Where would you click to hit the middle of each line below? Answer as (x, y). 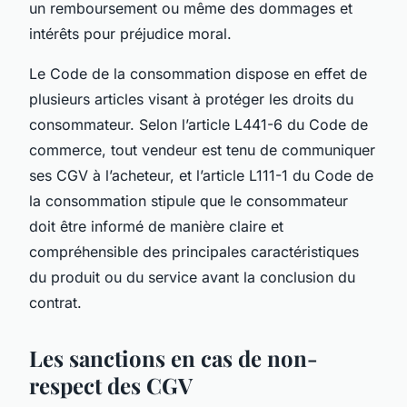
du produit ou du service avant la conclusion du (192, 277)
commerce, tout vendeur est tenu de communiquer (202, 149)
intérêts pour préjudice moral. (130, 33)
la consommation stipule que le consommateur (189, 200)
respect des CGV (111, 385)
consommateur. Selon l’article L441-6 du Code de (199, 124)
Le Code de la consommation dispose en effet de (198, 73)
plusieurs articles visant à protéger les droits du (191, 99)
